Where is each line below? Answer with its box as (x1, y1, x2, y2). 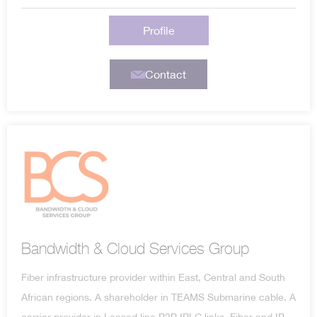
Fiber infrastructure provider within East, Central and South (21, 272, 285, 284)
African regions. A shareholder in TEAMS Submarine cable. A (21, 292, 296, 304)
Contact (144, 68, 186, 81)
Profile (142, 24, 175, 38)
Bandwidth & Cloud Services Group (21, 240, 249, 258)
